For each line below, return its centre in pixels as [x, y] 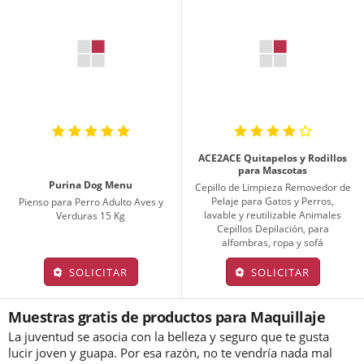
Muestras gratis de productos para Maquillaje [167, 316]
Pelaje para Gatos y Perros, [273, 201]
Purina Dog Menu [91, 184]
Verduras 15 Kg [91, 215]
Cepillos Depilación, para [273, 228]
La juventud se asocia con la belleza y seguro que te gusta [169, 336]
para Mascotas [273, 170]
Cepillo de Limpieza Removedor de [273, 187]
